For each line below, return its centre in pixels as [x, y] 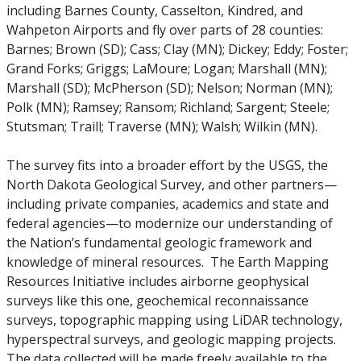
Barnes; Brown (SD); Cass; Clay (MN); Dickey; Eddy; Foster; [177, 49]
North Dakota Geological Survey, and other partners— [171, 185]
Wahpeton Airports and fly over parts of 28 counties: [164, 30]
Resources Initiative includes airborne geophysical [157, 281]
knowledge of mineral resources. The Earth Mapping [167, 262]
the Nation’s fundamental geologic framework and [159, 243]
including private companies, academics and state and [167, 204]
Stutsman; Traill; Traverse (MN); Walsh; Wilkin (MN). [162, 127]
